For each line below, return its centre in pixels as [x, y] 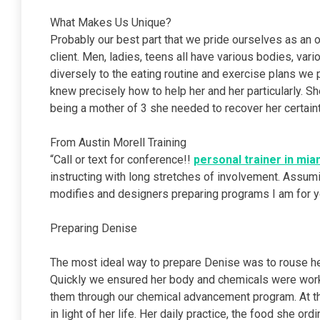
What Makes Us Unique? [111, 22]
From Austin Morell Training [118, 142]
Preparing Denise [94, 228]
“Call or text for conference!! [122, 160]
